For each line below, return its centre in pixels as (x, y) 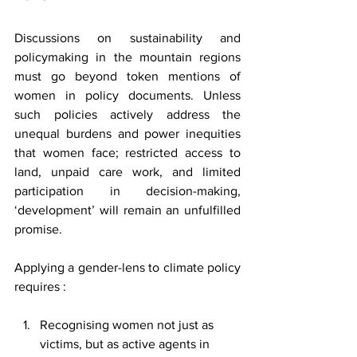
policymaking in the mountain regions (127, 57)
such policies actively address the (127, 114)
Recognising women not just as (128, 325)
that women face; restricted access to (127, 153)
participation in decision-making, (127, 191)
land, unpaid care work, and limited (127, 172)
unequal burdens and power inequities (127, 133)
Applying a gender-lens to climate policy (127, 267)
